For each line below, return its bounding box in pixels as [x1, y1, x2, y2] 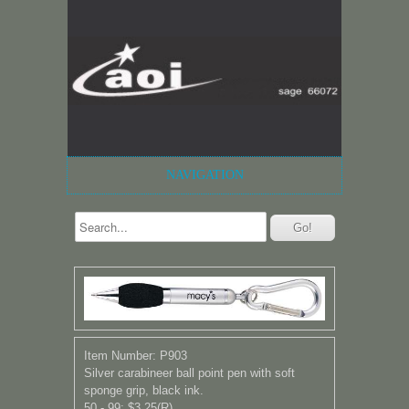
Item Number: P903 [84, 348, 187, 362]
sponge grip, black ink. [84, 383, 204, 397]
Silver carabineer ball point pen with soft [84, 365, 295, 380]
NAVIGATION [165, 168, 244, 182]
